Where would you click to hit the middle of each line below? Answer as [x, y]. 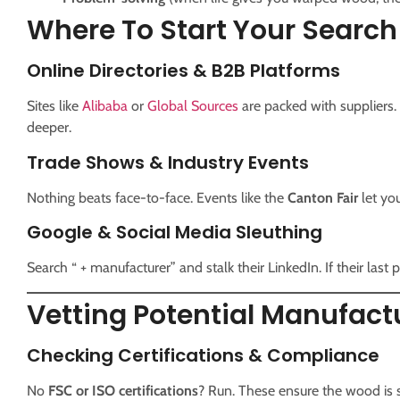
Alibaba [105, 106]
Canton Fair [323, 197]
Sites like [54, 106]
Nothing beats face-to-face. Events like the [157, 197]
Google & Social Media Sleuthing [175, 233]
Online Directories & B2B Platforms [183, 71]
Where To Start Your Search [212, 31]
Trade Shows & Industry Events [168, 162]
